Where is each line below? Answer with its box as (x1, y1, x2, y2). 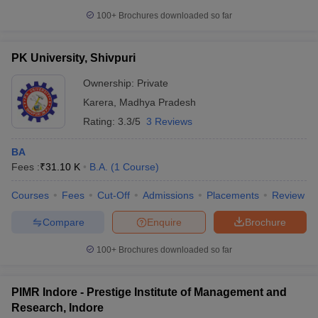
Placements (207, 190, 259, 201)
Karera (83, 97, 114, 108)
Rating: (83, 116, 118, 127)
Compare (42, 216, 84, 228)
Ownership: (83, 77, 137, 89)
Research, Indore (11, 302, 104, 314)
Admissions (143, 190, 194, 201)
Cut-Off (97, 190, 130, 201)
